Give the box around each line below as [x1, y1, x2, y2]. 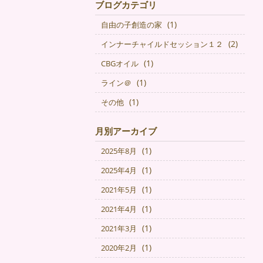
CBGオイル [101, 58, 139, 69]
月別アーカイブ [95, 125, 157, 137]
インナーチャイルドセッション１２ [101, 39, 223, 49]
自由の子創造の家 [101, 19, 162, 30]
